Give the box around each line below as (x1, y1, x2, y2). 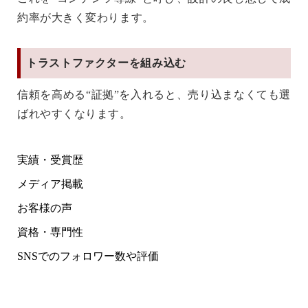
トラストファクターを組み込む (26, 56, 186, 69)
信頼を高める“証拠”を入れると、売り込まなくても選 (17, 88, 291, 100)
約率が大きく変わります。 (17, 11, 154, 23)
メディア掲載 (17, 177, 83, 190)
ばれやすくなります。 (17, 107, 131, 120)
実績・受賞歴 (17, 153, 83, 166)
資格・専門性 (17, 225, 83, 238)
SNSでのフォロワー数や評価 (17, 250, 159, 262)
